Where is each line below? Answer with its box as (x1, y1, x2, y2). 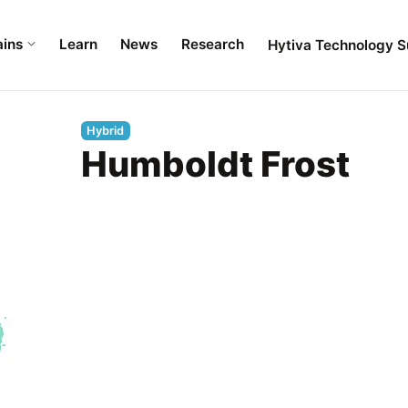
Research (180, 36, 244, 54)
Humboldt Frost (81, 143, 350, 186)
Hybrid (87, 124, 125, 138)
